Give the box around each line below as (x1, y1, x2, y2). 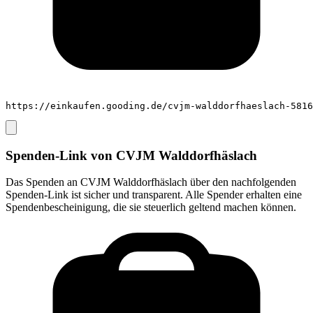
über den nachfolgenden (187, 176, 296, 189)
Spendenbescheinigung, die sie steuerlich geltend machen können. (6, 201, 296, 214)
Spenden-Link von (6, 147, 116, 163)
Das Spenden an (6, 176, 80, 189)
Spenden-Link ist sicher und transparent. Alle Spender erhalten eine (6, 189, 302, 201)
